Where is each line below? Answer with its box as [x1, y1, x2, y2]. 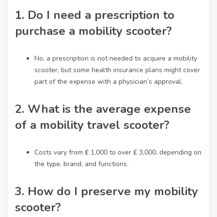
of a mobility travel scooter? [15, 117, 170, 133]
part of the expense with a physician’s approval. [34, 77, 183, 86]
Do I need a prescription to [28, 7, 174, 23]
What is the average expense [28, 101, 191, 117]
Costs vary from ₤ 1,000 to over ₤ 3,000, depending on [34, 148, 201, 157]
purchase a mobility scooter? [15, 23, 172, 39]
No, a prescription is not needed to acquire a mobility [34, 54, 197, 63]
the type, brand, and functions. [34, 159, 128, 169]
